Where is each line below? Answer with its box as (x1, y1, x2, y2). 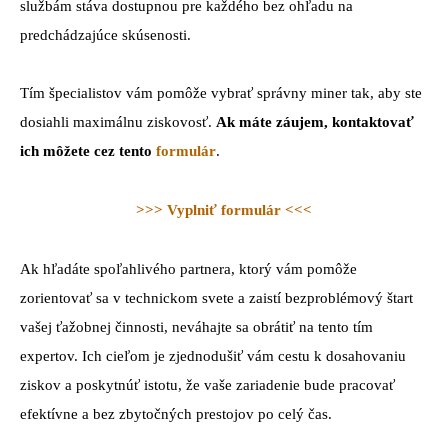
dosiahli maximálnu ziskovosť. (20, 114, 212, 131)
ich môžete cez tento (20, 143, 156, 160)
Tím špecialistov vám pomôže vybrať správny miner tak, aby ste (20, 85, 422, 102)
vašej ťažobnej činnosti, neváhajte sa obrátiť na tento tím (20, 319, 373, 336)
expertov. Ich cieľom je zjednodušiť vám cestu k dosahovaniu (20, 348, 406, 365)
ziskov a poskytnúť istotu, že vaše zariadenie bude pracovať (20, 377, 395, 394)
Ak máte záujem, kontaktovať (212, 114, 414, 131)
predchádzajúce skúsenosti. (20, 26, 191, 43)
